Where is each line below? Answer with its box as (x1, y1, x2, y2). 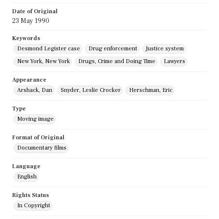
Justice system (146, 45, 184, 53)
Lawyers (164, 58, 185, 66)
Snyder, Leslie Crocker (61, 87, 121, 94)
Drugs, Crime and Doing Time (78, 58, 155, 66)
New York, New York (17, 58, 70, 66)
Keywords (12, 35, 40, 43)
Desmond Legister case (17, 45, 80, 53)
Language (12, 163, 41, 171)
